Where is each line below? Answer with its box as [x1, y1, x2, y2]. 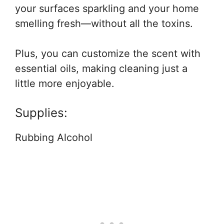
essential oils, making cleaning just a [15, 62, 187, 74]
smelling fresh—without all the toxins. [15, 17, 193, 29]
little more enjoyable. [15, 77, 114, 89]
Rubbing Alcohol [15, 131, 92, 143]
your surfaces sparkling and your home [15, 2, 199, 14]
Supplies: [15, 105, 67, 120]
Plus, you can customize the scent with [15, 47, 200, 59]
